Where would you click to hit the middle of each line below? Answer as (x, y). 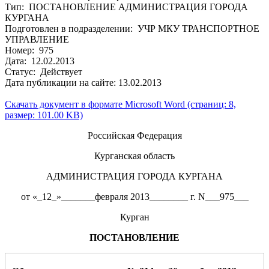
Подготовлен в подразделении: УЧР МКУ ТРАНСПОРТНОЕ (132, 28)
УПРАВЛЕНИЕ (37, 39)
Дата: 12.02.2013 (40, 61)
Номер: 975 (29, 50)
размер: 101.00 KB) (44, 115)
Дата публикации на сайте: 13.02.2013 (83, 82)
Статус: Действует (44, 71)
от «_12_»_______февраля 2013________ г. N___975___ (134, 196)
